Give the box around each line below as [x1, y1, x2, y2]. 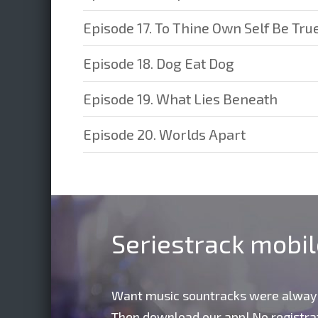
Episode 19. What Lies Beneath [83, 90, 278, 107]
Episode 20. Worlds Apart [83, 126, 246, 143]
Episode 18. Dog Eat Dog [83, 55, 234, 72]
